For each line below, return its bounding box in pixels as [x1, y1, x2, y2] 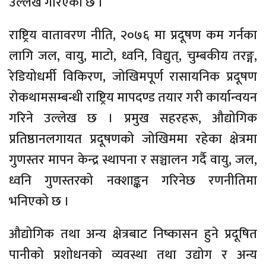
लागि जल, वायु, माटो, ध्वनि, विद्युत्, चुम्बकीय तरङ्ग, [9, 45, 257, 67]
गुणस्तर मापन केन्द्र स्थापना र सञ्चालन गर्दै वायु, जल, [9, 148, 257, 171]
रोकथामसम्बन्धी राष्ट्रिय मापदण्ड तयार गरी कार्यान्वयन [9, 86, 257, 109]
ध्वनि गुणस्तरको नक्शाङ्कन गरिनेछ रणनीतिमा [9, 169, 257, 192]
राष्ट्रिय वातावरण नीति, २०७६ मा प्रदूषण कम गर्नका [9, 24, 257, 46]
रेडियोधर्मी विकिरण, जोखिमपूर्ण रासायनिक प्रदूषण [9, 65, 257, 88]
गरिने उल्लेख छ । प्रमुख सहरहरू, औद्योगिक [9, 107, 257, 129]
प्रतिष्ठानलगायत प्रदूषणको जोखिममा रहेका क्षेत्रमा [9, 128, 257, 150]
